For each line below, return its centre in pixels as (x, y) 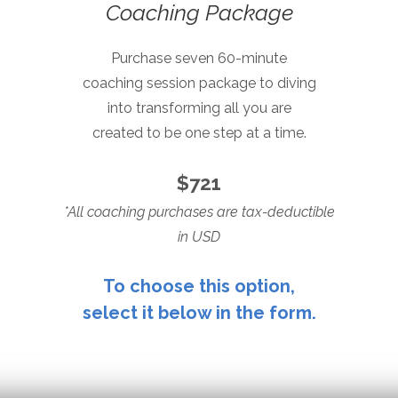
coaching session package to (179, 83)
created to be (138, 132)
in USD (199, 236)
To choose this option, (199, 286)
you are (267, 107)
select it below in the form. (199, 312)
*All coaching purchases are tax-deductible (199, 211)
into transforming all (175, 107)
